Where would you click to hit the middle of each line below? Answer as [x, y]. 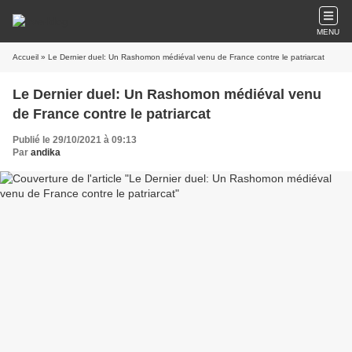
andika [46, 152]
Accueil [26, 57]
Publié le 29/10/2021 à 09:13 [75, 140]
